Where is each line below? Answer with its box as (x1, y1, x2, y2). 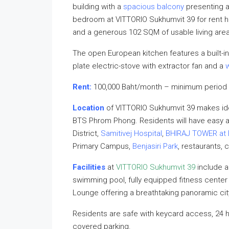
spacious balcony (123, 2, 184, 11)
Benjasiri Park (132, 142, 178, 151)
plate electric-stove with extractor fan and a (73, 61, 225, 71)
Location (73, 103, 104, 112)
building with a (73, 2, 123, 11)
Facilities (73, 163, 105, 172)
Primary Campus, (73, 142, 132, 151)
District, (73, 129, 101, 138)
